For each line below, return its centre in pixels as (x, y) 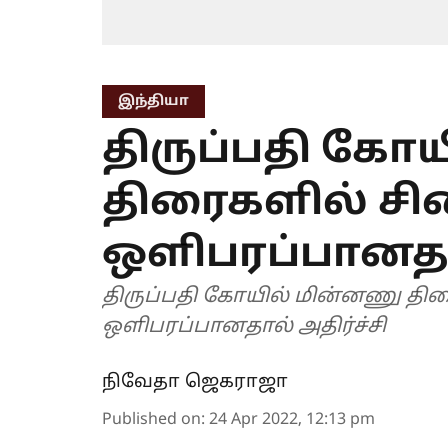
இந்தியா (153, 102)
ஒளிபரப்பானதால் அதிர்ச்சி (244, 327)
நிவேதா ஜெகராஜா (195, 383)
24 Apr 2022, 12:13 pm (292, 420)
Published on (151, 420)
